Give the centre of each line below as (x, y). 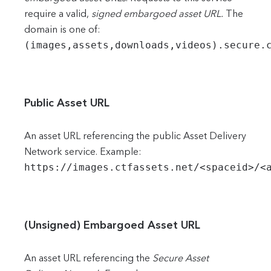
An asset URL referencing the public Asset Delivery (135, 136)
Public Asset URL (67, 103)
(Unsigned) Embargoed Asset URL (112, 225)
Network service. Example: (83, 152)
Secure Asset (181, 258)
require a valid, (58, 14)
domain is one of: (62, 30)
